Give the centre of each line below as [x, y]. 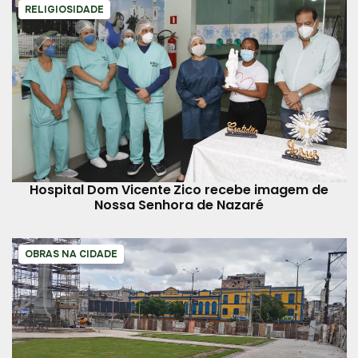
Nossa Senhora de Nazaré [179, 205]
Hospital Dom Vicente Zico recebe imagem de [179, 189]
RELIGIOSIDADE [64, 10]
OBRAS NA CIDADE [71, 254]
